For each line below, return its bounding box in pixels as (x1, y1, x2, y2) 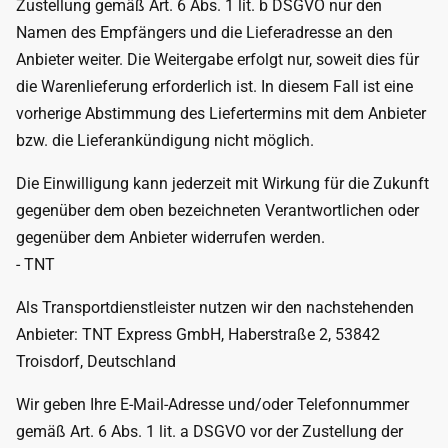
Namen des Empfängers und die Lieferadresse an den (16, 23, 393, 42)
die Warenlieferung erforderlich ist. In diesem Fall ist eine (16, 77, 413, 96)
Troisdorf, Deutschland (16, 352, 176, 371)
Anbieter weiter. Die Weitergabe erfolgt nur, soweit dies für (16, 50, 419, 69)
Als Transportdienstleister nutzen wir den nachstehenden (16, 298, 414, 317)
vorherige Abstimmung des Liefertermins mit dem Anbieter (16, 104, 426, 123)
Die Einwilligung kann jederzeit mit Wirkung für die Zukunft (16, 174, 429, 193)
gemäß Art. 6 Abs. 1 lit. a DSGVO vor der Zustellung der (16, 422, 403, 441)
